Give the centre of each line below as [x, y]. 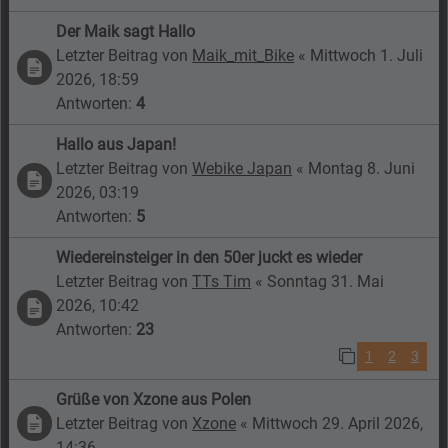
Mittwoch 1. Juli [367, 55]
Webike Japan [242, 168]
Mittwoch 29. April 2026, [338, 423]
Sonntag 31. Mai [326, 281]
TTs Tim [222, 281]
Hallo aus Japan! [116, 144]
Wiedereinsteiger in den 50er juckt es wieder [209, 257]
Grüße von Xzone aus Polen [154, 399]
